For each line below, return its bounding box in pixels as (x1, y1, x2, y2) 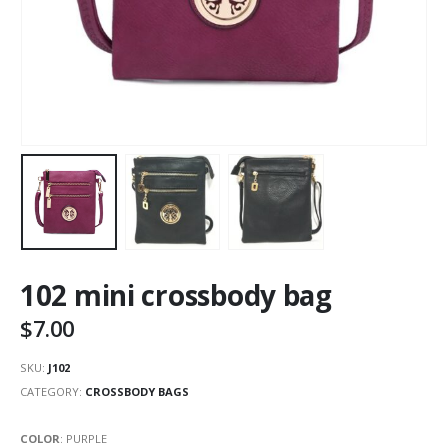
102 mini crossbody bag (20, 276, 332, 315)
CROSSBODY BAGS (85, 384, 189, 400)
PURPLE (66, 430, 107, 446)
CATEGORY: (20, 384, 85, 400)
